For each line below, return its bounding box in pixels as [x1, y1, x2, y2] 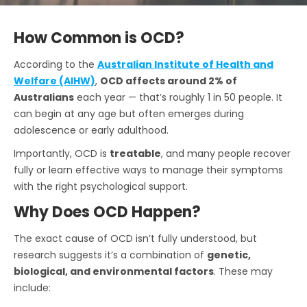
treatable [110, 147, 161, 161]
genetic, [207, 248, 251, 262]
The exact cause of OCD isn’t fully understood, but [14, 232, 257, 246]
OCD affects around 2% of [100, 74, 237, 88]
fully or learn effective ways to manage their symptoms [14, 163, 283, 177]
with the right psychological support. [14, 180, 188, 194]
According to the [14, 58, 97, 72]
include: [14, 281, 51, 295]
